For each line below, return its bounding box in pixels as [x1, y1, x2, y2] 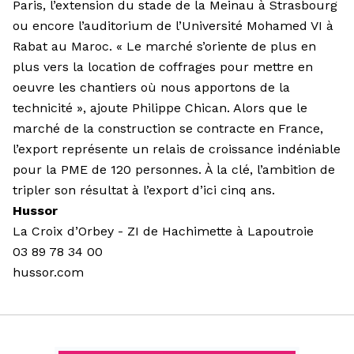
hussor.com [13, 264, 84, 280]
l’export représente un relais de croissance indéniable [13, 141, 341, 156]
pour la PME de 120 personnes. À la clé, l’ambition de [13, 161, 335, 177]
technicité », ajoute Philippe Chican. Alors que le [13, 100, 307, 115]
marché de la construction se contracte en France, [13, 120, 323, 136]
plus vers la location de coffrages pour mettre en [13, 58, 313, 74]
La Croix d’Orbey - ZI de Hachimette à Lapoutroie [13, 223, 314, 239]
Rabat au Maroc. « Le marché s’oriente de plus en [13, 38, 316, 54]
